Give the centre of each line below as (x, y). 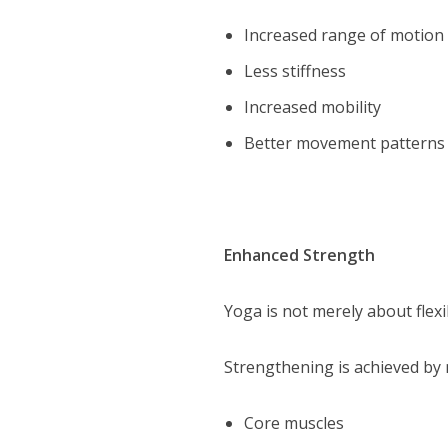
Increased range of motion (344, 34)
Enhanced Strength (300, 254)
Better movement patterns (345, 142)
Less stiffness (295, 70)
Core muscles (294, 422)
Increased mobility (313, 106)
